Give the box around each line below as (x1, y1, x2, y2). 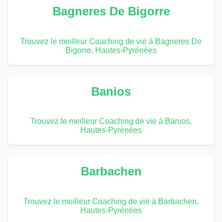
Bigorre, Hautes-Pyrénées (65, 46, 157, 55)
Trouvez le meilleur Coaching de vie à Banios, (30, 117, 192, 126)
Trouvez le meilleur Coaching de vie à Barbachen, (23, 197, 199, 206)
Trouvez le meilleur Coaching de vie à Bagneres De (20, 37, 202, 46)
